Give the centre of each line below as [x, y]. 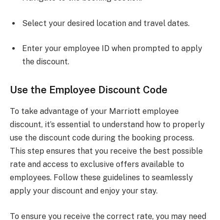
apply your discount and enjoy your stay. [84, 191]
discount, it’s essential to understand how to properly [107, 125]
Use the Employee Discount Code [89, 89]
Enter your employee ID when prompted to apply [112, 49]
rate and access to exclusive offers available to [97, 165]
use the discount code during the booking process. [102, 138]
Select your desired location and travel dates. [106, 23]
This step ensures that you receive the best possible [106, 151]
